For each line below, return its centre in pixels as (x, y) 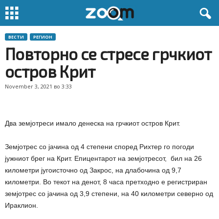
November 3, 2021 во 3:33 (38, 86)
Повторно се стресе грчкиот (108, 54)
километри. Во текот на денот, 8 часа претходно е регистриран (106, 182)
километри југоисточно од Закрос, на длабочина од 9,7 (93, 170)
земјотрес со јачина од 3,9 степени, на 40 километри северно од (109, 194)
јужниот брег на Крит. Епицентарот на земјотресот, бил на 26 (103, 158)
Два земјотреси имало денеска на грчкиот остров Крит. (93, 123)
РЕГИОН (43, 37)
